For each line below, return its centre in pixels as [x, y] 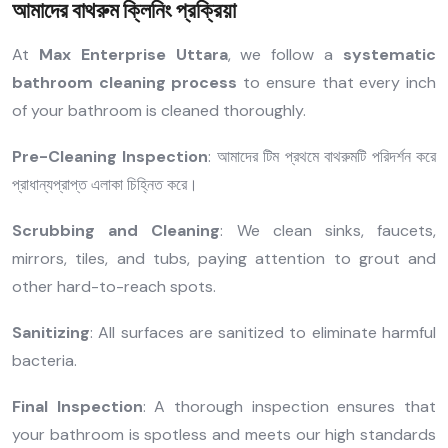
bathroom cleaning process [125, 82]
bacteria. [44, 360]
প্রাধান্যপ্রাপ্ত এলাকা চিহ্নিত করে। [105, 184]
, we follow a [285, 54]
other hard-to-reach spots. [114, 286]
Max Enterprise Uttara [133, 54]
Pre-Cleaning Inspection [110, 156]
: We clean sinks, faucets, [328, 230]
